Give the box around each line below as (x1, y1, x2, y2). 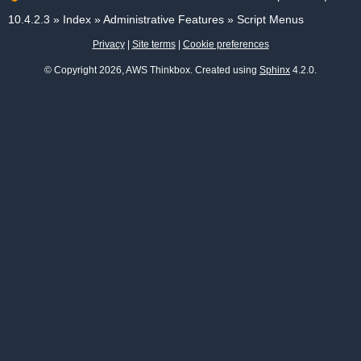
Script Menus (237, 13, 304, 26)
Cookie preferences (182, 39, 269, 50)
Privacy (92, 39, 125, 50)
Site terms (131, 39, 176, 50)
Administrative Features (103, 13, 224, 26)
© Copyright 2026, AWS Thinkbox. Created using (44, 64, 259, 76)
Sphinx (259, 64, 290, 76)
